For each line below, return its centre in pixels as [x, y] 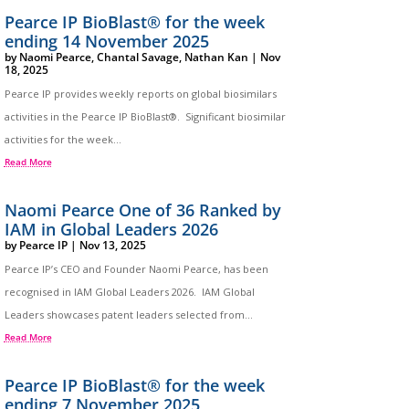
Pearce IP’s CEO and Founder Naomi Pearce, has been [136, 268]
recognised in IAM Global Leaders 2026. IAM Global [129, 291]
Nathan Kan [216, 57]
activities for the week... [63, 139]
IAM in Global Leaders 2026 [111, 229]
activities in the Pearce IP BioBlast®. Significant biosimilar [145, 116]
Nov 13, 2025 [112, 245]
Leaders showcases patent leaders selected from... [128, 314]
